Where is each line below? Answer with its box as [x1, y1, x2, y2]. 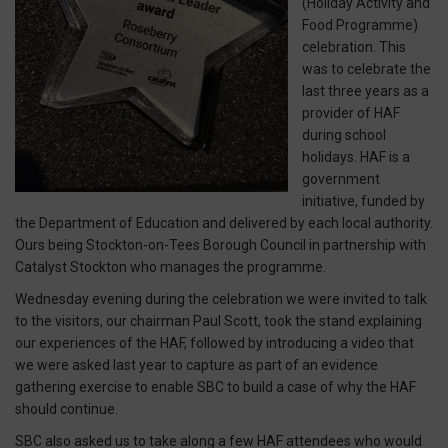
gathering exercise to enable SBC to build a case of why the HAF [15, 378, 416, 395]
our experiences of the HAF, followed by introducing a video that [15, 334, 414, 351]
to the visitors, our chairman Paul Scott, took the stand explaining [15, 312, 422, 329]
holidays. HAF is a [302, 148, 410, 165]
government [302, 170, 380, 187]
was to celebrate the [302, 60, 431, 77]
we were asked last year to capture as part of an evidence [15, 356, 378, 373]
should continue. [15, 400, 118, 417]
